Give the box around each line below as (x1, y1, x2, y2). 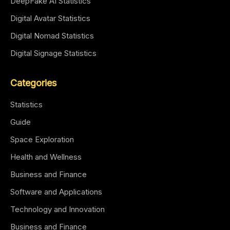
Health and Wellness (10, 152, 82, 162)
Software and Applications (10, 187, 102, 197)
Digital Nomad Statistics (10, 31, 94, 41)
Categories (10, 78, 56, 88)
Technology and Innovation (10, 204, 105, 214)
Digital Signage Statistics (10, 48, 97, 58)
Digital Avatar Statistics (10, 13, 90, 23)
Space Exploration (10, 135, 74, 144)
